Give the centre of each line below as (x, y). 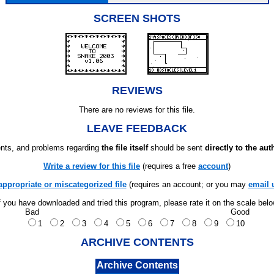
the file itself (125, 148)
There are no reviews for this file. (137, 110)
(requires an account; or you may (187, 184)
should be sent (176, 148)
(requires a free (169, 166)
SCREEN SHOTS (137, 18)
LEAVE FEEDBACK (137, 128)
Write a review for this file (92, 166)
